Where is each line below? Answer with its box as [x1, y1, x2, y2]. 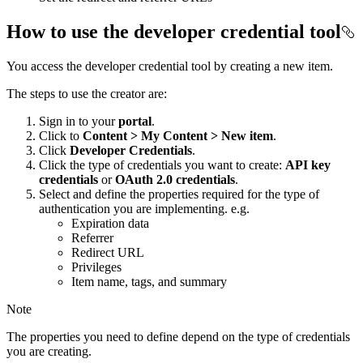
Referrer [71, 230, 113, 245]
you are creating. [6, 344, 92, 358]
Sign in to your [39, 113, 118, 128]
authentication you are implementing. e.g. [39, 201, 250, 216]
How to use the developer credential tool [6, 20, 341, 42]
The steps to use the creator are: [6, 86, 167, 100]
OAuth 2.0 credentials [115, 172, 235, 186]
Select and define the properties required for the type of [39, 186, 319, 201]
